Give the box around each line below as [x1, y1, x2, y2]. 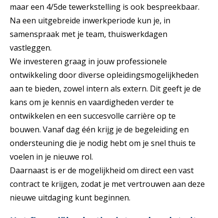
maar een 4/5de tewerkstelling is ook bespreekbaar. [10, 1, 200, 12]
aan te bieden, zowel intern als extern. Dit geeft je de [10, 83, 201, 94]
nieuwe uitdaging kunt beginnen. [10, 192, 130, 203]
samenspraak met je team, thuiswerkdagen [10, 28, 167, 39]
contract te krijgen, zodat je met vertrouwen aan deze [10, 178, 205, 189]
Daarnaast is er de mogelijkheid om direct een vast [10, 164, 194, 176]
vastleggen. [10, 42, 52, 53]
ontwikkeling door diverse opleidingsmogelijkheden [10, 69, 199, 80]
